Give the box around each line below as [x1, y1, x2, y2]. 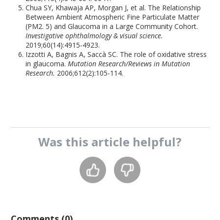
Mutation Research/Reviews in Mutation [68, 59, 191, 68]
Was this [38, 134, 91, 150]
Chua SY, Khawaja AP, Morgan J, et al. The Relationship [26, 3, 201, 12]
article [91, 134, 130, 150]
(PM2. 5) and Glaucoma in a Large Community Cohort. [26, 22, 198, 31]
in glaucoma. [26, 59, 68, 68]
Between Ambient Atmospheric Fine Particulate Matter [26, 12, 200, 22]
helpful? [130, 134, 182, 150]
